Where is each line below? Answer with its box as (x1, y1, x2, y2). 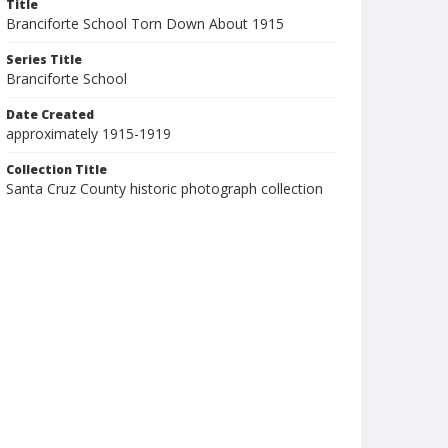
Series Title (6, 51, 82, 68)
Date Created (6, 106, 94, 123)
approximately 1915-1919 (6, 124, 171, 143)
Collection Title (6, 161, 107, 178)
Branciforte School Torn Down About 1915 (6, 14, 284, 33)
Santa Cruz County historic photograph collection (6, 179, 323, 198)
